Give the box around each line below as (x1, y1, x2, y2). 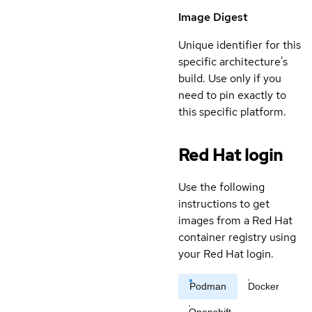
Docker (248, 281, 279, 292)
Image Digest (178, 10, 248, 25)
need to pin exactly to (178, 88, 286, 103)
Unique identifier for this (178, 38, 301, 53)
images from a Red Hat (178, 213, 292, 228)
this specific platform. (178, 104, 286, 120)
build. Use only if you (178, 71, 281, 86)
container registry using (178, 230, 296, 245)
